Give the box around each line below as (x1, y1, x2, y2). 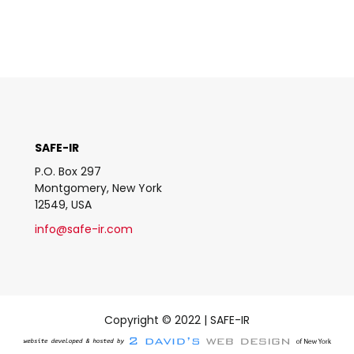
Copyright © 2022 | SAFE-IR (104, 311, 250, 328)
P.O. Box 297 (35, 163, 101, 179)
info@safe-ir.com (35, 220, 133, 237)
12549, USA (35, 196, 92, 213)
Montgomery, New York (35, 179, 162, 196)
